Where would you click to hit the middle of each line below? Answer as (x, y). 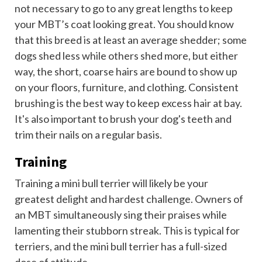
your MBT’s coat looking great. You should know (124, 24)
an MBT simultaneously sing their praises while (121, 215)
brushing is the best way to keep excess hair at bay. (128, 103)
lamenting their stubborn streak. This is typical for (127, 231)
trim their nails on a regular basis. (88, 135)
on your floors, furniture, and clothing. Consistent (127, 87)
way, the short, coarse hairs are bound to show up (126, 72)
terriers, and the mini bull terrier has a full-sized (121, 247)
